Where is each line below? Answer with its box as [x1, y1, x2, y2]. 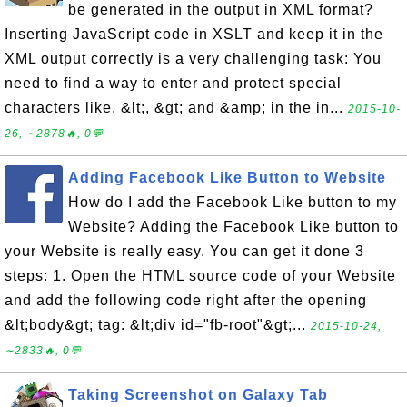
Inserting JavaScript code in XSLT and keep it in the [5, 26, 383, 42]
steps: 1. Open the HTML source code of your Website [5, 268, 396, 283]
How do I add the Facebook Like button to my [68, 194, 397, 210]
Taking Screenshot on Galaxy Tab [68, 387, 328, 402]
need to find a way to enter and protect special [5, 75, 342, 91]
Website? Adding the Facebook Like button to [68, 219, 399, 234]
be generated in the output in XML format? [68, 2, 373, 17]
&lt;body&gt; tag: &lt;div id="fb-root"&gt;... [5, 317, 311, 333]
